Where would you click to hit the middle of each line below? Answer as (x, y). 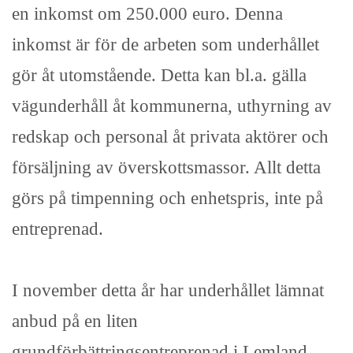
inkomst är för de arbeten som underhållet (165, 45)
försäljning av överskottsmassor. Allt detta (166, 167)
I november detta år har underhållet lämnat (168, 290)
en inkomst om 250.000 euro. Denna (147, 14)
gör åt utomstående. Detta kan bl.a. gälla (159, 75)
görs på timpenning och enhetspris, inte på (167, 198)
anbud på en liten (75, 321)
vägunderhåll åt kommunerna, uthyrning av (172, 106)
